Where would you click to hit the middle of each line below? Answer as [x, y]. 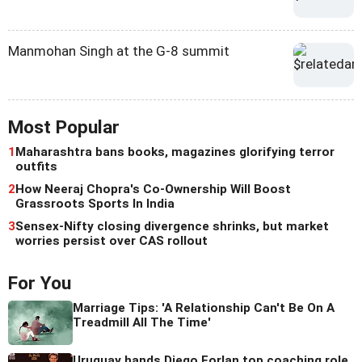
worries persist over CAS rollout [112, 241]
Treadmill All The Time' [142, 323]
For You [40, 284]
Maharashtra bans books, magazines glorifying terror [175, 152]
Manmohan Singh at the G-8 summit [119, 51]
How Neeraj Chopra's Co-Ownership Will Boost [153, 189]
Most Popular [64, 128]
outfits [36, 167]
